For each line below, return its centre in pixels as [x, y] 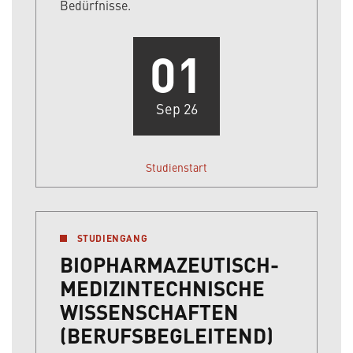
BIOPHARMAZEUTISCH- [169, 264]
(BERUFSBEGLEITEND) [167, 335]
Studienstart [176, 167]
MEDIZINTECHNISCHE [162, 288]
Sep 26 [176, 109]
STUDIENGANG [111, 238]
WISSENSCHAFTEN [149, 312]
